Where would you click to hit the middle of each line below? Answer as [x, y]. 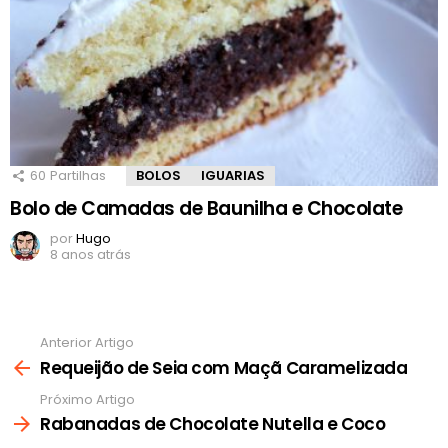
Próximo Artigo [87, 399]
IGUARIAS [233, 176]
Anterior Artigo [87, 343]
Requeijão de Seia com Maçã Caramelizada [224, 367]
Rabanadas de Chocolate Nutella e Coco [213, 424]
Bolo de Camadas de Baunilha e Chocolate [206, 209]
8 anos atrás [90, 255]
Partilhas [78, 176]
